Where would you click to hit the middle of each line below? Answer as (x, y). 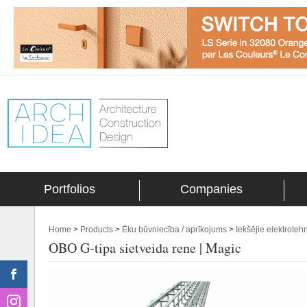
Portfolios (70, 189)
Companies (211, 189)
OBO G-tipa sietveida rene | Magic (145, 248)
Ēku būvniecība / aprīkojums (174, 230)
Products (97, 230)
